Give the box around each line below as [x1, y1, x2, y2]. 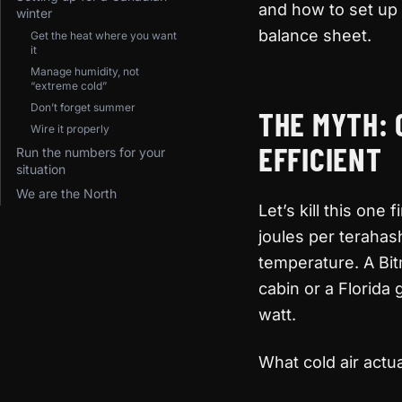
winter [16, 5, 52, 21]
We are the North [16, 186, 117, 201]
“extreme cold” [31, 79, 107, 92]
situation [16, 162, 66, 177]
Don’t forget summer [31, 100, 135, 114]
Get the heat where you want [31, 29, 177, 42]
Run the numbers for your [16, 144, 165, 160]
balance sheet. [258, 26, 371, 45]
